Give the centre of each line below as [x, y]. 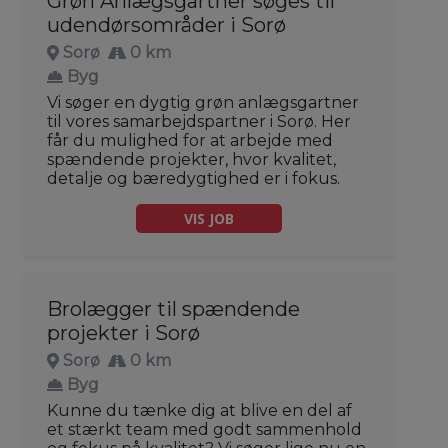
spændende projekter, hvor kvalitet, [191, 160]
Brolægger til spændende [173, 309]
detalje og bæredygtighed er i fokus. [193, 179]
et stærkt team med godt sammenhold [204, 430]
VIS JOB [209, 219]
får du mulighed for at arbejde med [190, 141]
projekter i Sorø [123, 333]
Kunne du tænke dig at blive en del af [199, 411]
